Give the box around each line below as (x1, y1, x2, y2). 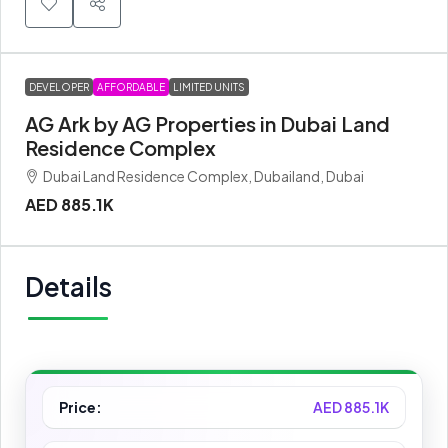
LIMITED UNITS (173, 80, 245, 93)
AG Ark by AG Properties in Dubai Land (25, 110, 390, 136)
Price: (59, 397, 102, 416)
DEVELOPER (29, 80, 89, 93)
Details (25, 269, 112, 303)
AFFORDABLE (97, 80, 165, 93)
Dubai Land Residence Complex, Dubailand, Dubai (43, 166, 364, 185)
